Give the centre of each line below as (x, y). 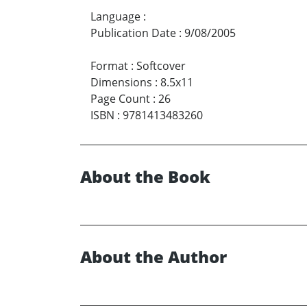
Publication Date (133, 33)
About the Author (153, 257)
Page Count (120, 99)
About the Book (145, 177)
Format (109, 66)
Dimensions (121, 83)
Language (115, 17)
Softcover (161, 66)
